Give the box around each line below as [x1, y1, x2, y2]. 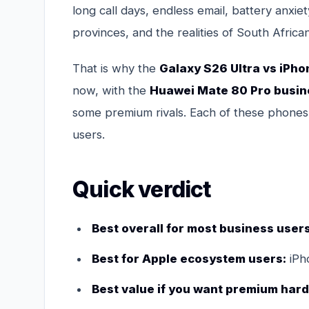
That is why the [72, 61, 159, 75]
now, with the [72, 83, 150, 97]
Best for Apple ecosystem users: [92, 251, 286, 266]
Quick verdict [72, 175, 212, 203]
